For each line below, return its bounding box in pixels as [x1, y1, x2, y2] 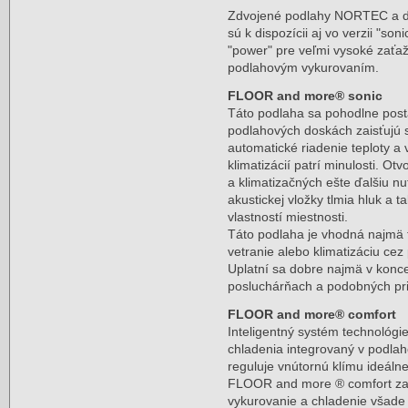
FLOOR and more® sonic [228, 88, 383, 103]
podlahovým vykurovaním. [228, 60, 380, 75]
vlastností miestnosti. [228, 209, 349, 224]
